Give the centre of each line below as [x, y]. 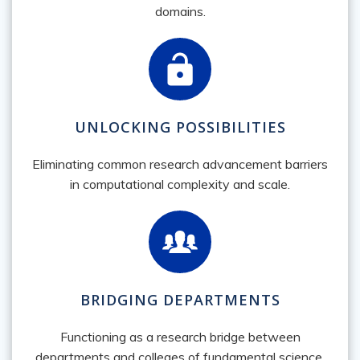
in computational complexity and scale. [180, 184]
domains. [180, 11]
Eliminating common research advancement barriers [180, 164]
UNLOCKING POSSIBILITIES [180, 127]
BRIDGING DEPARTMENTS [180, 299]
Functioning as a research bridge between [180, 336]
